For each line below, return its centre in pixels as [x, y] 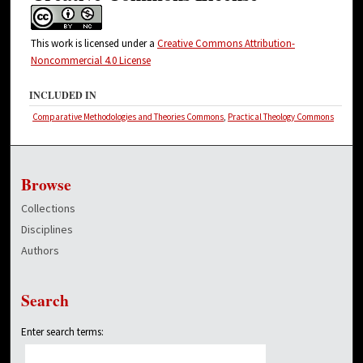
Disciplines [47, 229]
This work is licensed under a [94, 43]
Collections [49, 208]
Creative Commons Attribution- [226, 43]
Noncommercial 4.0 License [90, 60]
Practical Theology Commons [281, 116]
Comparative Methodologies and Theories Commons [128, 116]
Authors [41, 250]
